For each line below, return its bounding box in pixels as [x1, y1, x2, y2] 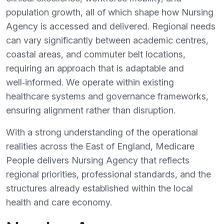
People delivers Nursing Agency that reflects [6, 155, 189, 165]
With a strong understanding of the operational [6, 127, 198, 137]
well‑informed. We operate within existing [6, 77, 174, 87]
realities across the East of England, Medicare [6, 141, 194, 151]
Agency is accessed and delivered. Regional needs [6, 21, 215, 31]
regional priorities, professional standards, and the [6, 169, 211, 179]
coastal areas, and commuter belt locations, [6, 49, 185, 59]
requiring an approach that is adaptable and [6, 63, 184, 73]
